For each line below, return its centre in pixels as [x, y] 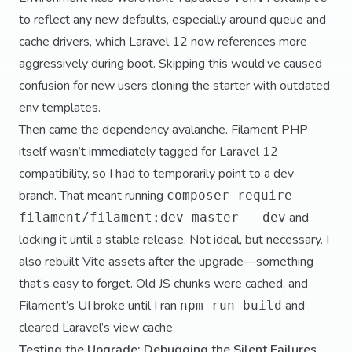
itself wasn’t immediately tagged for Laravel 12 [148, 152]
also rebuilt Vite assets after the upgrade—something [166, 262]
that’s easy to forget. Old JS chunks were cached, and [163, 284]
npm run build [231, 305]
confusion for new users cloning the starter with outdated [174, 86]
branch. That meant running [93, 196]
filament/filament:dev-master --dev [152, 217]
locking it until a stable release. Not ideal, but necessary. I [174, 240]
